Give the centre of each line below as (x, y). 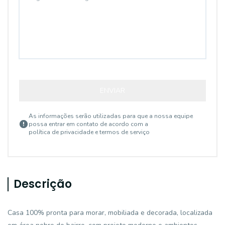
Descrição (43, 184)
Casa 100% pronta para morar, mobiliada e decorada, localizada (110, 213)
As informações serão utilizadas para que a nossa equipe (111, 116)
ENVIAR (113, 91)
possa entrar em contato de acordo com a (88, 124)
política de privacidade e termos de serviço (89, 132)
